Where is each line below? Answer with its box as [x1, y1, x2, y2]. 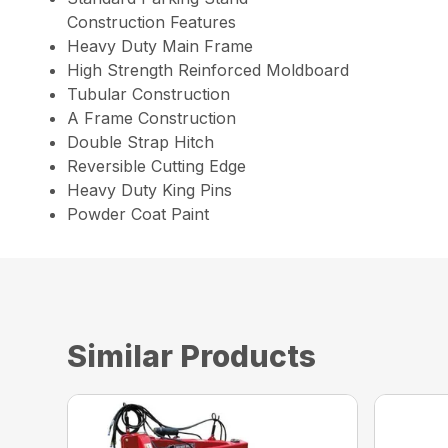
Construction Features [67, 11, 237, 32]
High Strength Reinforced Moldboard [67, 59, 350, 80]
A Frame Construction [67, 107, 237, 128]
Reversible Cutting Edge [67, 155, 247, 176]
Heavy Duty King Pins [67, 179, 233, 200]
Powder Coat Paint [67, 203, 210, 224]
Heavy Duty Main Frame [67, 35, 254, 56]
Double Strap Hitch [67, 131, 215, 152]
